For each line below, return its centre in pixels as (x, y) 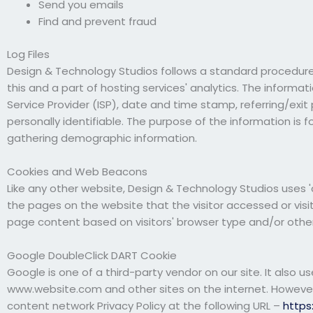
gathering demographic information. (102, 138)
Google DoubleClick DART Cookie (92, 255)
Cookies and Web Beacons (77, 171)
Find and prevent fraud (97, 21)
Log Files (28, 54)
